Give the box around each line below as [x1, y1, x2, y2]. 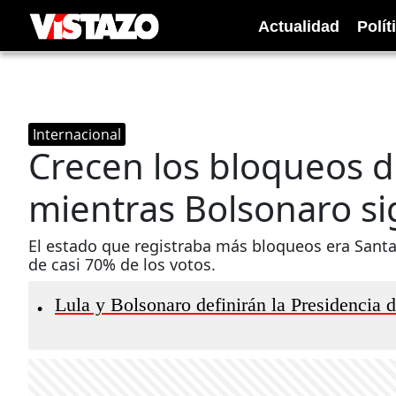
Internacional [33, 125, 121, 144]
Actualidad [258, 17, 339, 35]
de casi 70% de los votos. [28, 254, 216, 275]
